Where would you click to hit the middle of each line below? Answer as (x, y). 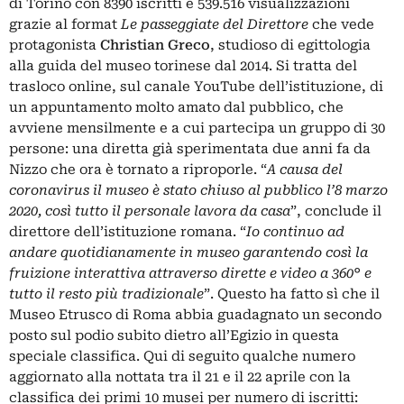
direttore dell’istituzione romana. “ (128, 231)
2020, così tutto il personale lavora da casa (150, 211)
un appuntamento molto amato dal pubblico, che (176, 107)
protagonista (55, 45)
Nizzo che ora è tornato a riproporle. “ (138, 169)
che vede (341, 24)
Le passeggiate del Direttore (215, 24)
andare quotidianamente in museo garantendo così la (188, 252)
